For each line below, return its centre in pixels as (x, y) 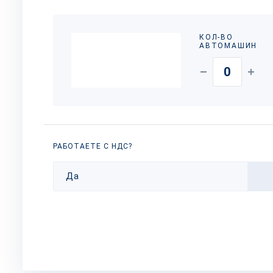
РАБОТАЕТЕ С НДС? (93, 146)
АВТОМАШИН (228, 46)
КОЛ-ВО (216, 37)
